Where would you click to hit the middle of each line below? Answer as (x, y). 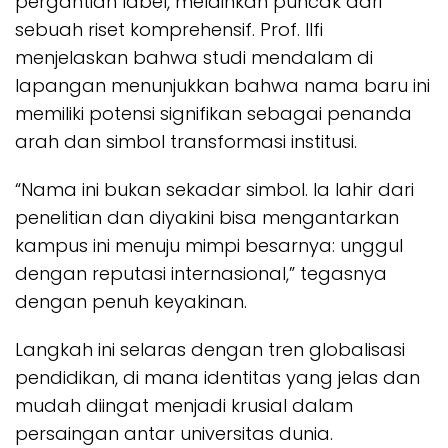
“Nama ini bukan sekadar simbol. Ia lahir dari (214, 189)
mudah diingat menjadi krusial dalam (184, 405)
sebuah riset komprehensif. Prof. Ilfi (169, 29)
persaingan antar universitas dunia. (174, 433)
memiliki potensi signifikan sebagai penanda (213, 113)
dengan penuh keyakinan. (131, 301)
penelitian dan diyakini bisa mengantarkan (207, 217)
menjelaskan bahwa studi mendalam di (194, 57)
